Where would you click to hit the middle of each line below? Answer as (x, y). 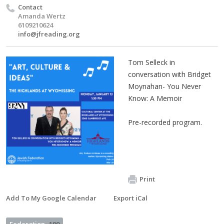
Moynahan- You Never (164, 86)
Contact (30, 7)
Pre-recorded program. (166, 122)
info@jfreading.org (49, 34)
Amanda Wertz (42, 16)
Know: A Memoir (155, 98)
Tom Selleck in (151, 62)
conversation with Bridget (169, 74)
